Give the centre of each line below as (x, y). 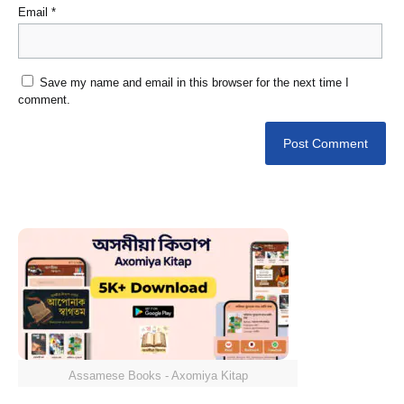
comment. (44, 100)
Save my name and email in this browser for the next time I (194, 83)
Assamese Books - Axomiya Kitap (158, 376)
